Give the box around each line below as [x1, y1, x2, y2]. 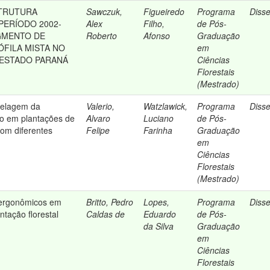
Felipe [86, 124, 110, 136]
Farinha [143, 124, 173, 136]
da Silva [143, 220, 174, 232]
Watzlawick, [143, 100, 188, 112]
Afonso [143, 30, 171, 42]
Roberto [86, 30, 118, 42]
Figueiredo [143, 5, 185, 17]
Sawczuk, [86, 5, 123, 17]
